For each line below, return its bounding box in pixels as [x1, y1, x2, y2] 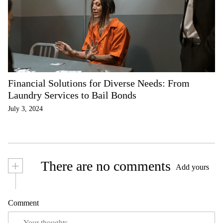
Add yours [176, 162, 209, 171]
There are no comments [38, 158, 171, 174]
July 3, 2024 [8, 105, 43, 112]
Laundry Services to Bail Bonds [8, 90, 136, 101]
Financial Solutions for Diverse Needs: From [8, 78, 190, 89]
